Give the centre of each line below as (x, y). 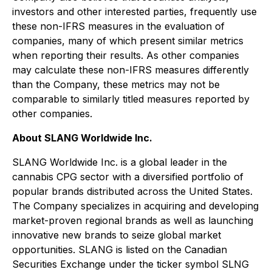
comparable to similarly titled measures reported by (131, 99)
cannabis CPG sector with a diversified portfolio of (128, 177)
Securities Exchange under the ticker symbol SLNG (131, 264)
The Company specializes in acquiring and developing (135, 206)
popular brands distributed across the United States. (132, 191)
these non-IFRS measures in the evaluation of (118, 26)
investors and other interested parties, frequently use (134, 12)
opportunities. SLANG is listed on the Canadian (120, 250)
